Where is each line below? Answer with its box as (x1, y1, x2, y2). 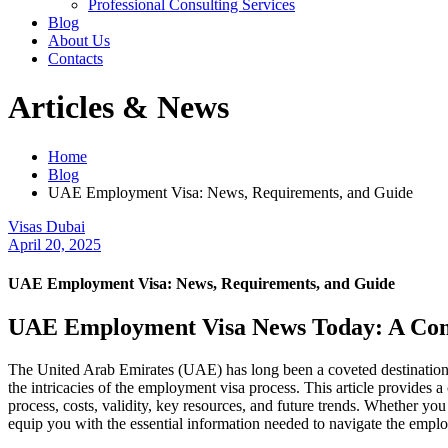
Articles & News (8, 89, 229, 126)
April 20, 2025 (8, 235, 101, 253)
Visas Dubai (8, 217, 85, 235)
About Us (48, 32, 110, 49)
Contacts (48, 50, 103, 67)
